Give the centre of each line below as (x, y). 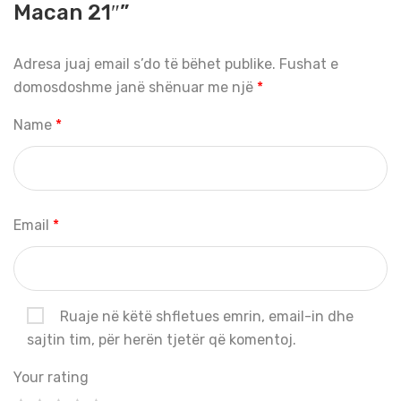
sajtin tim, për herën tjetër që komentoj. (162, 339)
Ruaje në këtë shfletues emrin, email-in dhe (207, 316)
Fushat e (309, 64)
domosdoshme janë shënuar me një (135, 87)
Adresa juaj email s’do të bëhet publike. (145, 64)
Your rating (51, 377)
